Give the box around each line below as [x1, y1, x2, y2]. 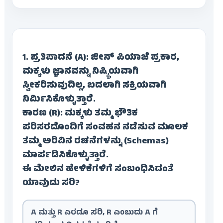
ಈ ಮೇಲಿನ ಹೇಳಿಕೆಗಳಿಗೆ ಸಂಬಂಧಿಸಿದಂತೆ [22, 162, 174, 178]
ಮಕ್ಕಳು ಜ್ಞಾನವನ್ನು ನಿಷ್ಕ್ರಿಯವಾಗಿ [22, 65, 138, 80]
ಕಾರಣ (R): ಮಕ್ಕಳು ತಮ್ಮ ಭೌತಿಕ [22, 107, 138, 122]
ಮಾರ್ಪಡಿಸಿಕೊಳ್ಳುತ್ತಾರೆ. [22, 148, 109, 164]
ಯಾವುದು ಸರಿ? [22, 176, 80, 192]
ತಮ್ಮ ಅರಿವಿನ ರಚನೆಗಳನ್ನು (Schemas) [22, 134, 169, 150]
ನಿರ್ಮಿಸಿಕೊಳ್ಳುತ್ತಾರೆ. [22, 93, 96, 108]
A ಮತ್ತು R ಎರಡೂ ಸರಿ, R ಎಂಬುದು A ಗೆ [30, 207, 158, 220]
